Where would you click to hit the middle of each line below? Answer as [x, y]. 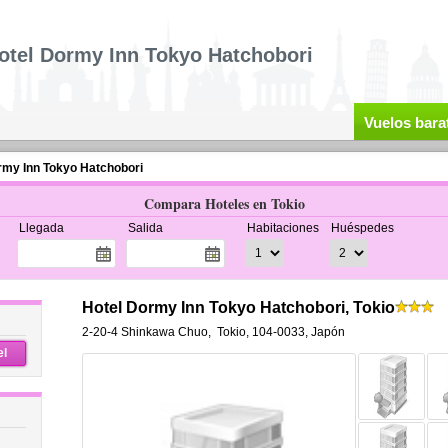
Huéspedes [362, 228]
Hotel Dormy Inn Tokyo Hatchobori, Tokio [238, 307]
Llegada [41, 228]
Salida [145, 228]
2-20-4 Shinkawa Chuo [144, 332]
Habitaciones [282, 228]
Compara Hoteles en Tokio [224, 203]
